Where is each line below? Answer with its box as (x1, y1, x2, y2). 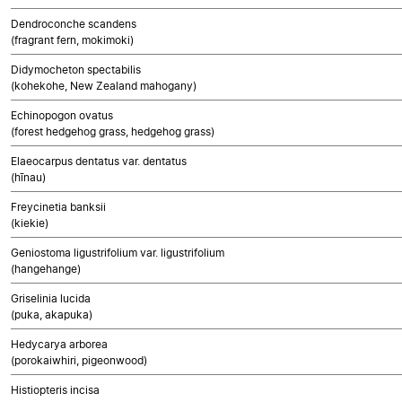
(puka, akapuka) (11, 308, 92, 321)
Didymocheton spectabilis (11, 63, 141, 76)
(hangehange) (11, 262, 81, 275)
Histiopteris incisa (11, 383, 100, 397)
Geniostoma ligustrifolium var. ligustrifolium (11, 246, 224, 259)
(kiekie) (11, 216, 48, 230)
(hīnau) (11, 170, 46, 184)
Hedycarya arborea (11, 337, 108, 351)
